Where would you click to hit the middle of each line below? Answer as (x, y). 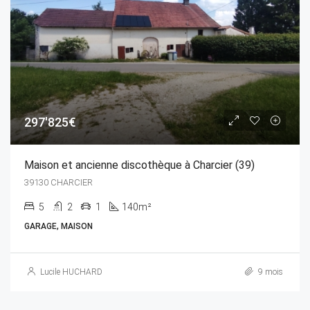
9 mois (270, 272)
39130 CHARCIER (58, 182)
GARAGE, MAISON (58, 226)
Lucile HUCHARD (71, 272)
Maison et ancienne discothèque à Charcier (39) (139, 165)
